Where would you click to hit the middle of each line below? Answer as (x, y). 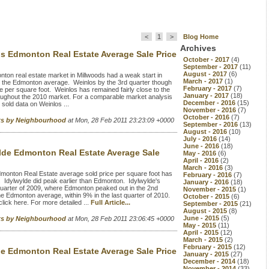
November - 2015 (210, 189)
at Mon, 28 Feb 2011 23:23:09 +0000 (121, 120)
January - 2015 (207, 254)
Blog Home (201, 37)
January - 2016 (207, 182)
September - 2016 (211, 124)
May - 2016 (201, 153)
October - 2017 (207, 59)
